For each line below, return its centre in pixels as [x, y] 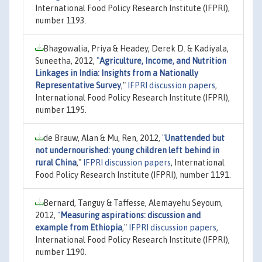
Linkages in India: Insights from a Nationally [117, 73]
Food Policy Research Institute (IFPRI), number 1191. [133, 175]
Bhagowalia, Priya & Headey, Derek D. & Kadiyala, [136, 48]
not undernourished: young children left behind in [127, 150]
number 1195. [61, 110]
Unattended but [195, 138]
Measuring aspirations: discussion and [130, 215]
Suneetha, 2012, [66, 61]
